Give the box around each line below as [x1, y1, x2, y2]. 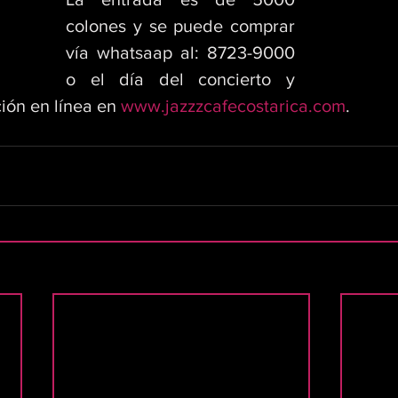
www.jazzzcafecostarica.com [121, 96, 346, 115]
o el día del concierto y [66, 69, 295, 89]
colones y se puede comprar [66, 16, 295, 36]
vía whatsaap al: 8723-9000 [66, 43, 295, 62]
